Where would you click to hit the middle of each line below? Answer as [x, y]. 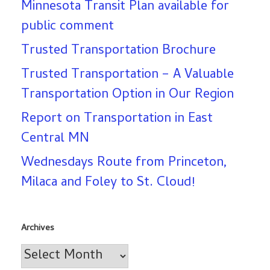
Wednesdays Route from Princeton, [124, 164]
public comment [67, 27]
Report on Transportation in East [117, 120]
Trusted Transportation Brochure [118, 52]
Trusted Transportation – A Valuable [127, 76]
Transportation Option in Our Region [127, 96]
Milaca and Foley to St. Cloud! [108, 184]
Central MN [55, 140]
